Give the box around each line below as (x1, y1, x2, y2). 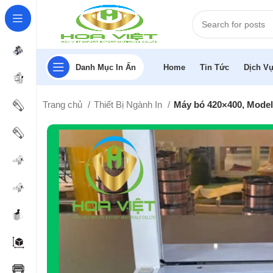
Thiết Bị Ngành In (94, 99, 165, 110)
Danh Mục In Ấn (76, 62, 136, 72)
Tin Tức (200, 62, 229, 72)
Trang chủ (43, 99, 85, 110)
